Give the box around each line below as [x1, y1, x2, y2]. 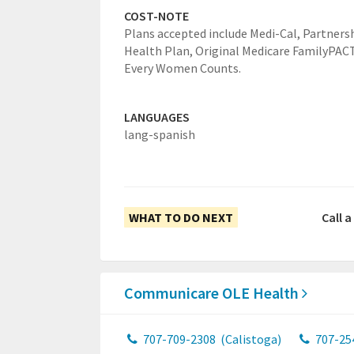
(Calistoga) [217, 331, 281, 348]
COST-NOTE [124, 8, 189, 24]
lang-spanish [124, 126, 195, 143]
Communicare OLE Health [124, 283, 302, 303]
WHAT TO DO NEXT [129, 209, 233, 226]
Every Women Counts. [124, 60, 241, 77]
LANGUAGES [124, 109, 190, 126]
